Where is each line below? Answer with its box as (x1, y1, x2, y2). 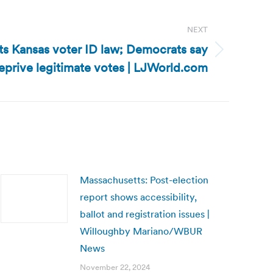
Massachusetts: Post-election (80, 174, 208, 186)
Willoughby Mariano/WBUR (80, 225, 202, 237)
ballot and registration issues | (80, 208, 210, 220)
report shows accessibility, (80, 191, 197, 203)
